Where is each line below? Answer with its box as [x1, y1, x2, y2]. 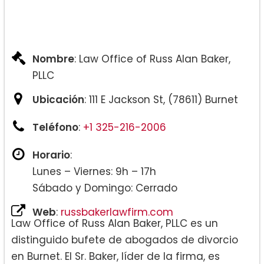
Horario [32, 147, 70, 162]
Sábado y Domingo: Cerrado [32, 180, 177, 195]
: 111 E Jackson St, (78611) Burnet [84, 92, 238, 107]
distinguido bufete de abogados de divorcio [11, 232, 238, 247]
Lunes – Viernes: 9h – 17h [32, 164, 156, 179]
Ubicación [32, 92, 84, 107]
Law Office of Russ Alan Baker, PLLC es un [11, 216, 218, 230]
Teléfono [32, 120, 78, 134]
